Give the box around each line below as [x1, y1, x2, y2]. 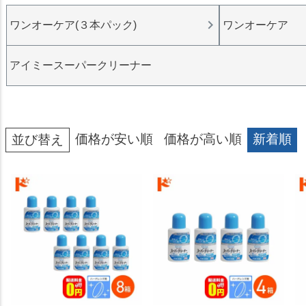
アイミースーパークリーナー [10, 59, 152, 71]
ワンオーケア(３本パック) [10, 18, 137, 31]
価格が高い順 [164, 132, 242, 147]
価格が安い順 [75, 132, 153, 147]
